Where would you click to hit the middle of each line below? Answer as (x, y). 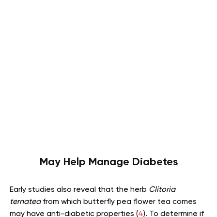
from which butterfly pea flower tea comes (119, 202)
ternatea (25, 202)
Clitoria (162, 190)
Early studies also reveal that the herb (79, 190)
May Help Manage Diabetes (108, 162)
